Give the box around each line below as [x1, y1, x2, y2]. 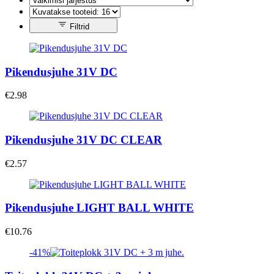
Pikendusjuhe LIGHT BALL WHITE [5, 201, 194, 215]
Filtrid [70, 21, 89, 31]
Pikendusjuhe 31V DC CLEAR [5, 133, 162, 146]
